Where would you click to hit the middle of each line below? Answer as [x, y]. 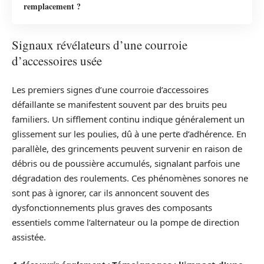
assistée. [29, 237]
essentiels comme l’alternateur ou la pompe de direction [126, 222]
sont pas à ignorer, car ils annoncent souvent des [110, 192]
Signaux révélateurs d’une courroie [100, 45]
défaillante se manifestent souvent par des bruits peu [119, 104]
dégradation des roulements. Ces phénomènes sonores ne [130, 178]
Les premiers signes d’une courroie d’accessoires [110, 89]
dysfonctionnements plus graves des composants [112, 207]
